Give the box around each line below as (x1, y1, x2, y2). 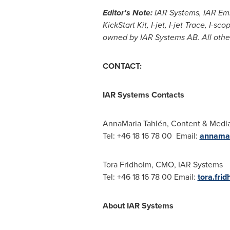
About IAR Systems (102, 200, 174, 212)
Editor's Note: (102, 7, 152, 18)
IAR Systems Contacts (102, 89, 184, 101)
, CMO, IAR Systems (151, 159, 223, 170)
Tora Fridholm (102, 159, 151, 170)
